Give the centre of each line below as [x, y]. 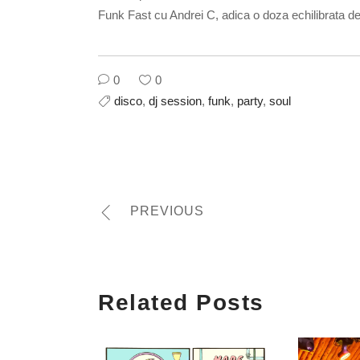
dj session [175, 101]
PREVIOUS [167, 211]
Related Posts [181, 303]
